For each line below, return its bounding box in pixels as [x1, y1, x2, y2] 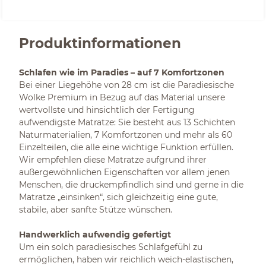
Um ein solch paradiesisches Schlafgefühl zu [19, 242, 202, 252]
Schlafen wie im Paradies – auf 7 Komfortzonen [19, 67, 224, 78]
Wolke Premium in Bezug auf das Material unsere [19, 92, 225, 103]
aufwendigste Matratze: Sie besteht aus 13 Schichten [19, 117, 235, 128]
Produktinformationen [19, 34, 181, 52]
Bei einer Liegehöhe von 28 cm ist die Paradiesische [19, 80, 234, 90]
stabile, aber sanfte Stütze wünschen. [19, 204, 172, 215]
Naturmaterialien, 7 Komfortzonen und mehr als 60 [19, 129, 232, 140]
